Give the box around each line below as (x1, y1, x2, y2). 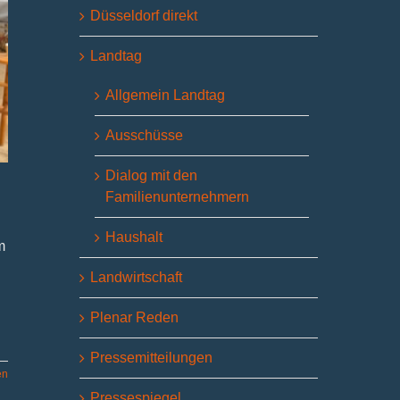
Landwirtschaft (90, 270, 183, 286)
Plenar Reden (90, 310, 179, 326)
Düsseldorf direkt (90, 8, 198, 24)
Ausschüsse (105, 128, 184, 144)
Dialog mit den (105, 168, 198, 184)
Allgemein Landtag (105, 87, 226, 104)
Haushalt (105, 229, 163, 246)
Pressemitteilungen (90, 350, 213, 366)
